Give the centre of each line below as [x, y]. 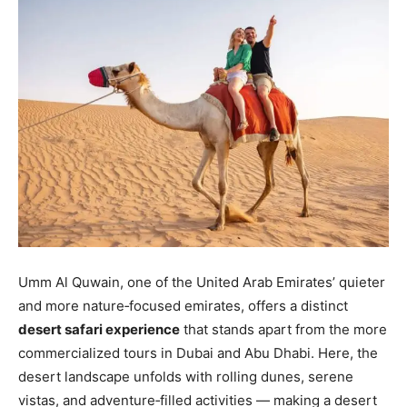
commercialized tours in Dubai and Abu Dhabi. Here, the [198, 352]
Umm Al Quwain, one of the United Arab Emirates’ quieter [202, 282]
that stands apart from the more [283, 329]
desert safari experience [99, 329]
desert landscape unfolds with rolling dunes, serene [186, 376]
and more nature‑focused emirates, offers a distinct [183, 305]
